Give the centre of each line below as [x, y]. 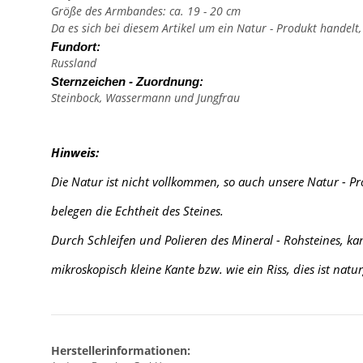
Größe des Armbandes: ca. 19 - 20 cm [146, 11]
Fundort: [76, 47]
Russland [74, 63]
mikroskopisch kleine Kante [124, 269]
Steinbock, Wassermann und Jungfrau [145, 98]
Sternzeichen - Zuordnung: [127, 82]
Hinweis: [75, 153]
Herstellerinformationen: [121, 351]
